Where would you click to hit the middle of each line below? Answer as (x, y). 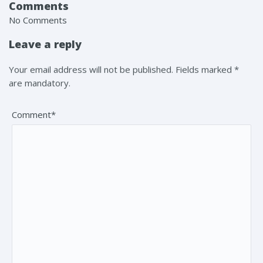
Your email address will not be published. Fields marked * (124, 70)
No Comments (38, 20)
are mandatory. (40, 83)
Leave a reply (45, 44)
